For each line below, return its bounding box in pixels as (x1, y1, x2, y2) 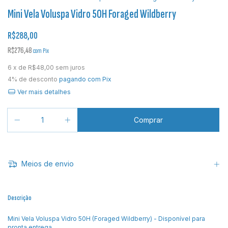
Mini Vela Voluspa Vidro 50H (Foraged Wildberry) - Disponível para (8, 214, 205, 222)
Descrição (8, 193, 32, 202)
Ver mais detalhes (15, 88, 71, 96)
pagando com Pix (58, 75, 111, 83)
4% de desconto (8, 75, 58, 83)
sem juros (55, 63, 85, 71)
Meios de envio (19, 159, 74, 168)
